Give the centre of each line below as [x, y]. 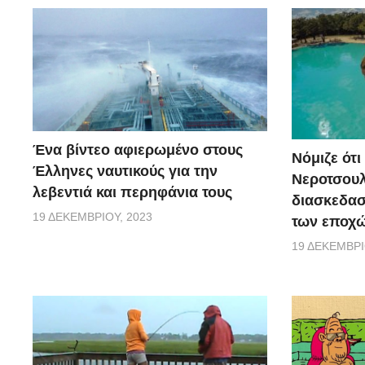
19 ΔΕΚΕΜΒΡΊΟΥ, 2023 [92, 217]
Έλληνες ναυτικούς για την [125, 172]
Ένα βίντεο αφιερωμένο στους [138, 150]
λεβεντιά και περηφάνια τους [132, 193]
